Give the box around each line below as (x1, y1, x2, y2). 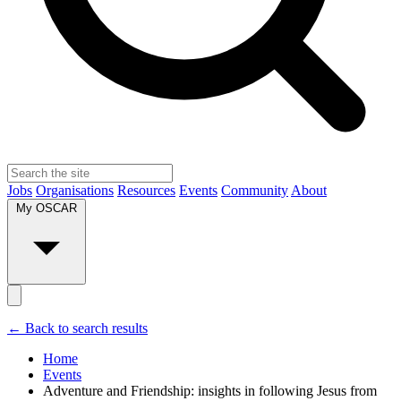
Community (221, 183, 288, 199)
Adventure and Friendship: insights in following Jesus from (43, 383, 377, 399)
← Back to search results (7, 320, 148, 337)
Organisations (36, 183, 114, 199)
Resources (117, 183, 175, 199)
